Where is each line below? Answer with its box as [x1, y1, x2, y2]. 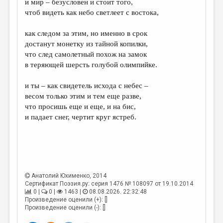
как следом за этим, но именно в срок [25, 29, 148, 37]
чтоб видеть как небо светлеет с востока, [25, 8, 159, 16]
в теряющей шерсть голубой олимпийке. [25, 61, 158, 69]
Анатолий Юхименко [31, 172, 90, 179]
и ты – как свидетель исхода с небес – [25, 82, 149, 90]
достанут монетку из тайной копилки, [25, 40, 148, 48]
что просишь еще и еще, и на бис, [25, 103, 136, 111]
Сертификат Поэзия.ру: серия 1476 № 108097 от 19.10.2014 [25, 180, 194, 187]
